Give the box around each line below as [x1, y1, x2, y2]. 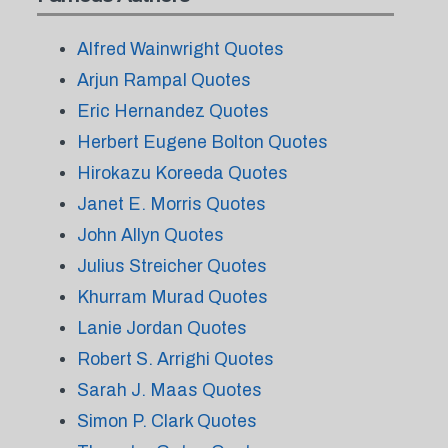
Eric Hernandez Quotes [76, 101, 269, 121]
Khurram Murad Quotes [76, 287, 268, 307]
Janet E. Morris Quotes [76, 194, 266, 214]
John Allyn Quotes [76, 225, 224, 245]
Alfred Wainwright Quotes [76, 39, 284, 59]
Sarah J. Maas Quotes [76, 380, 262, 400]
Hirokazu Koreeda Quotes [76, 163, 288, 183]
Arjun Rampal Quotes [76, 70, 251, 90]
